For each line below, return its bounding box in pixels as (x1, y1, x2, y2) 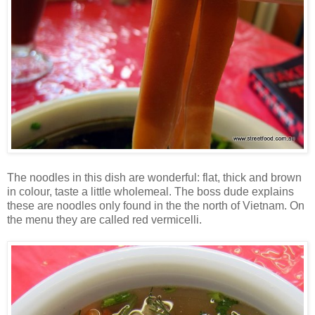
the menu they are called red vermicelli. (7, 214, 202, 226)
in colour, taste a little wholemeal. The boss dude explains (7, 186, 294, 198)
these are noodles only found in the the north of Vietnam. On (7, 200, 304, 212)
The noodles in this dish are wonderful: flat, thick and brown (7, 172, 302, 184)
